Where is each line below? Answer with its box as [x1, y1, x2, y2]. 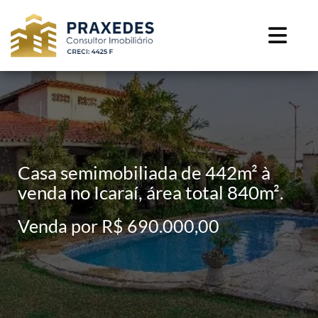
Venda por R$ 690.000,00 [18, 214, 219, 236]
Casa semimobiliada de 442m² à [18, 160, 270, 184]
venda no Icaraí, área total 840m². [18, 180, 284, 204]
